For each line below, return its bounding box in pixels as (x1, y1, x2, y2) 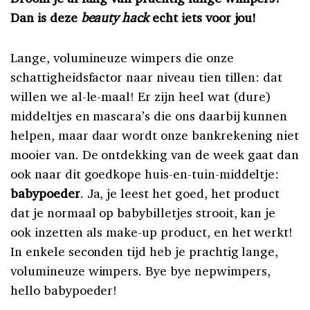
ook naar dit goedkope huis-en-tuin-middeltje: (10, 165, 280, 182)
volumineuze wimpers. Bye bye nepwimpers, (10, 262, 271, 279)
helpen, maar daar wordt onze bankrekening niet (10, 126, 300, 143)
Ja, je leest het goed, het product (86, 184, 280, 201)
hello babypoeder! (10, 281, 118, 298)
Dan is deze (10, 8, 81, 26)
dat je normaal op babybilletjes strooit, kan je (10, 203, 276, 221)
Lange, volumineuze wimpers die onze (10, 48, 234, 66)
